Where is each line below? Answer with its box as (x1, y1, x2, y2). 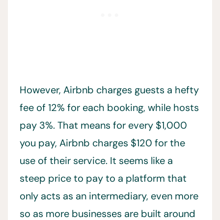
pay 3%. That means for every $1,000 (20, 119, 187, 132)
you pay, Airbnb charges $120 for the (20, 137, 185, 149)
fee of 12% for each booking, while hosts (20, 101, 199, 114)
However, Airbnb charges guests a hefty (20, 83, 199, 96)
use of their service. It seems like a (20, 154, 173, 167)
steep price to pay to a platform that (20, 172, 187, 185)
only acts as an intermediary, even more (20, 190, 198, 202)
